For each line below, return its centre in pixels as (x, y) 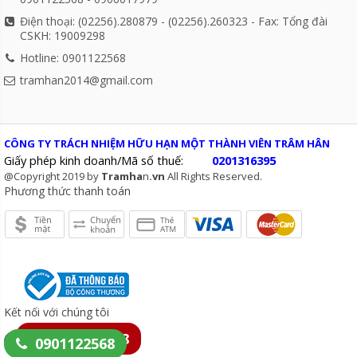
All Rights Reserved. (214, 176)
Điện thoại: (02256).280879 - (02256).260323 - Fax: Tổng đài (174, 21)
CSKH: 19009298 (63, 35)
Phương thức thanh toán (67, 191)
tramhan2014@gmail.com (86, 80)
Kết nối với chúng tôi (57, 312)
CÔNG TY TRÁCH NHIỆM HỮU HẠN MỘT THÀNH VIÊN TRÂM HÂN (167, 143)
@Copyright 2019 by (53, 176)
